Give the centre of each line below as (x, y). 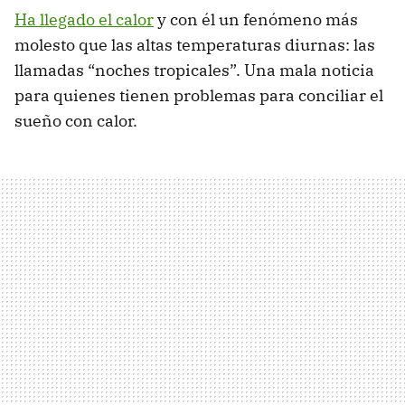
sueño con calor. (76, 121)
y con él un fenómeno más (256, 20)
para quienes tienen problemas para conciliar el (199, 96)
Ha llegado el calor (84, 20)
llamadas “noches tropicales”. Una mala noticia (194, 71)
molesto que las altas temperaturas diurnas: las (195, 45)
